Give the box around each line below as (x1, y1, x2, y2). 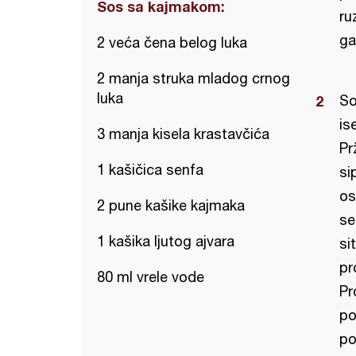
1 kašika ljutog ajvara (97, 233, 234, 250)
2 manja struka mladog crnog (97, 70, 290, 87)
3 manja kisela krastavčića (97, 126, 269, 142)
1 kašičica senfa (97, 161, 203, 178)
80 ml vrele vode (97, 269, 204, 285)
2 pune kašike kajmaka (97, 197, 245, 214)
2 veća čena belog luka (97, 34, 247, 51)
